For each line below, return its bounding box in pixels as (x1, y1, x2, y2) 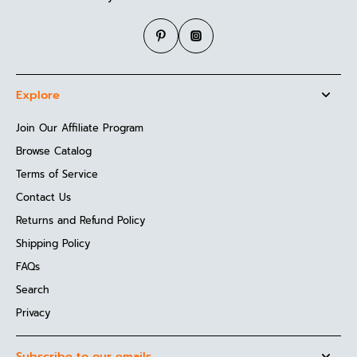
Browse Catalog (16, 143, 92, 159)
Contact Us (16, 190, 71, 206)
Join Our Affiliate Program (16, 120, 143, 136)
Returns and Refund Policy (16, 213, 145, 229)
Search (16, 282, 49, 298)
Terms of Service (16, 167, 98, 182)
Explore (16, 86, 60, 104)
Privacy (16, 305, 50, 321)
